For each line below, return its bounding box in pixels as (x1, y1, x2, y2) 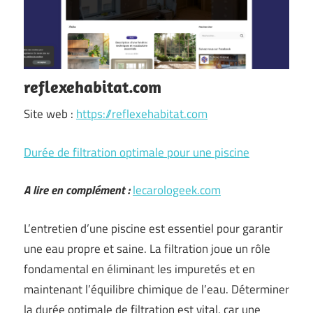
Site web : (24, 105, 76, 123)
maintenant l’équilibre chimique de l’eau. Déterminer (24, 279, 289, 298)
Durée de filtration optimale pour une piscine (24, 143, 249, 161)
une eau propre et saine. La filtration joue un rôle (24, 239, 270, 258)
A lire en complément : (24, 181, 130, 199)
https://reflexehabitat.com (76, 105, 208, 123)
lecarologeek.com (133, 181, 221, 199)
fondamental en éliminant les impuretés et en (24, 259, 255, 278)
